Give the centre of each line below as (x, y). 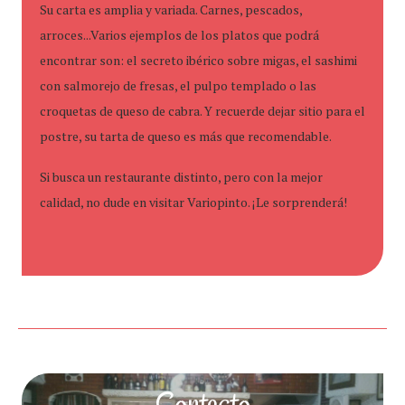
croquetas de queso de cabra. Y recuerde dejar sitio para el (202, 111)
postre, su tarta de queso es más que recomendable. (186, 136)
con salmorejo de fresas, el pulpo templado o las (178, 85)
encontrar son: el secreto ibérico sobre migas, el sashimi (198, 60)
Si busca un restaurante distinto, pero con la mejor (181, 177)
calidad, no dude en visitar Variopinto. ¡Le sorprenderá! (193, 202)
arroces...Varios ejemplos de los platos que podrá (179, 35)
